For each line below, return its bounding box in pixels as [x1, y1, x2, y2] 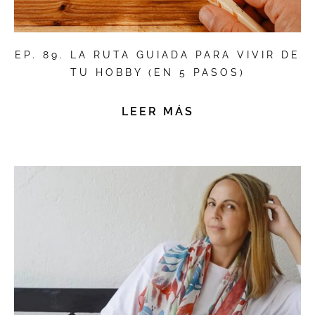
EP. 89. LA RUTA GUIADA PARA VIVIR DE [15, 49, 300, 61]
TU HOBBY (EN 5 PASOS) [70, 67, 245, 79]
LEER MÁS [121, 105, 194, 119]
